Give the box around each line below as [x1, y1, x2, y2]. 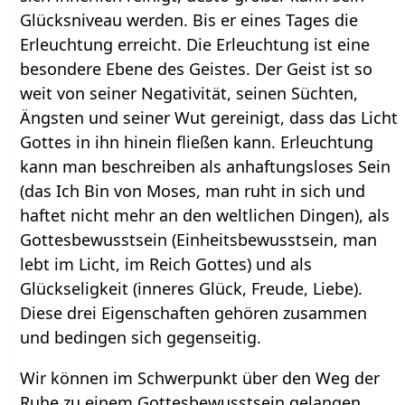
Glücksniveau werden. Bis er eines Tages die [20, 9, 359, 32]
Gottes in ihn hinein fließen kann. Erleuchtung [20, 131, 374, 154]
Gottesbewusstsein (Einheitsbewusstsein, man [20, 229, 378, 251]
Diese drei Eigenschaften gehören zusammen [20, 302, 368, 325]
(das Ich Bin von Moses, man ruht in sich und [20, 180, 366, 202]
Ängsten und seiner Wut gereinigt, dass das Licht [20, 107, 399, 129]
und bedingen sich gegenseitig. [20, 326, 262, 349]
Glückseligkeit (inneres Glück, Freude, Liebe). [20, 278, 363, 300]
